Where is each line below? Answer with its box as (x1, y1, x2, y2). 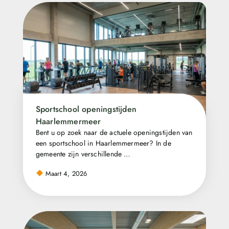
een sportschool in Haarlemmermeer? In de (35, 138, 171, 148)
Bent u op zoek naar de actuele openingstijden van (35, 127, 193, 138)
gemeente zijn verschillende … (35, 148, 131, 159)
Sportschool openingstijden (35, 103, 137, 115)
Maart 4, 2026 (43, 169, 87, 179)
